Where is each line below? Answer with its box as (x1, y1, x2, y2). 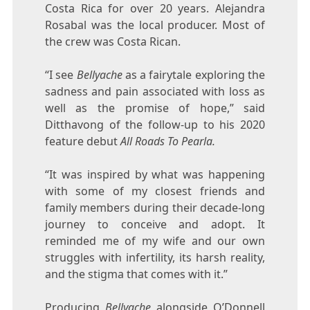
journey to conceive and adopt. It (44, 216, 266, 232)
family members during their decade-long (44, 199, 266, 215)
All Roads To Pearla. (120, 133, 215, 149)
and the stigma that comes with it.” (44, 266, 228, 282)
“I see (44, 66, 77, 82)
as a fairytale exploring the (122, 66, 266, 82)
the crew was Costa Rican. (44, 33, 181, 49)
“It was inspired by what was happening (44, 166, 266, 182)
